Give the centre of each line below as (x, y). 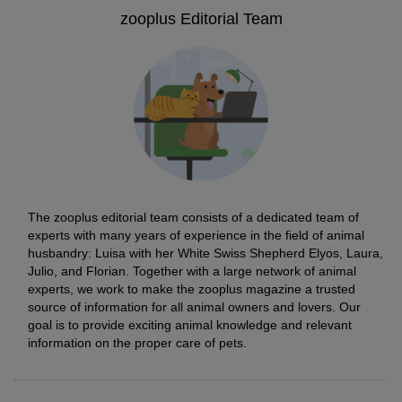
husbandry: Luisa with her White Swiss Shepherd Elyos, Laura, (205, 253)
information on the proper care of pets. (137, 342)
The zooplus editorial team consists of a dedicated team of (193, 217)
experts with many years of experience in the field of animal (196, 235)
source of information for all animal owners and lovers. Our (194, 306)
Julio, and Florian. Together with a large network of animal (192, 271)
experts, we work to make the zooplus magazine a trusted (192, 288)
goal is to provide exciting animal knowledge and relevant (190, 324)
